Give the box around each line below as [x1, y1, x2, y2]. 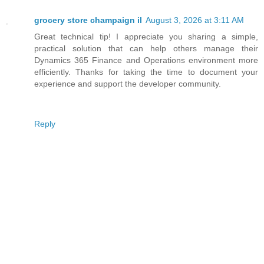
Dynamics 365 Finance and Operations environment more [34, 55, 258, 65]
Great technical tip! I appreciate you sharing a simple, [34, 32, 258, 42]
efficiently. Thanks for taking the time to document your [34, 67, 258, 77]
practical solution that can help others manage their [34, 44, 258, 54]
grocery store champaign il [34, 15, 142, 25]
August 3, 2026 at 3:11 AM [146, 15, 244, 25]
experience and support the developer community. [34, 79, 221, 89]
